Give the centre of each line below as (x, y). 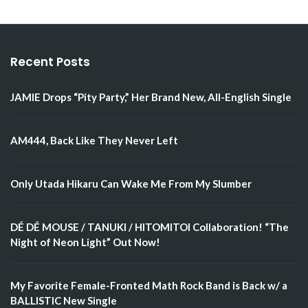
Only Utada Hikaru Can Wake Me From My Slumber (131, 184)
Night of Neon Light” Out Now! (85, 242)
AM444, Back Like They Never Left (94, 141)
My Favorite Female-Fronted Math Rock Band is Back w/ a (149, 286)
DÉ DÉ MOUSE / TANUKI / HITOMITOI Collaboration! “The (150, 227)
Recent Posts (50, 62)
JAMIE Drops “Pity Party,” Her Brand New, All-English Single (151, 97)
